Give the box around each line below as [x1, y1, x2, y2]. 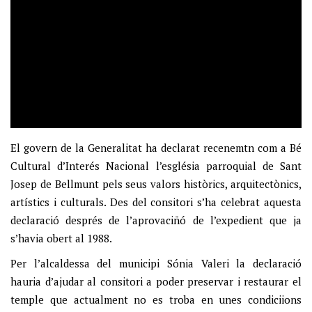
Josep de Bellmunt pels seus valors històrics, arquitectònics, [10, 177, 302, 192]
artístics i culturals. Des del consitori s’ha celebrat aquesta [10, 195, 302, 210]
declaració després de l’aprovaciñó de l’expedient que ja [10, 213, 302, 228]
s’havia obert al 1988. [10, 231, 112, 246]
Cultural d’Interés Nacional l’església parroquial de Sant [10, 159, 302, 173]
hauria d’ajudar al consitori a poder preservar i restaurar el [10, 274, 302, 289]
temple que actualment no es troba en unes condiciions [10, 292, 302, 307]
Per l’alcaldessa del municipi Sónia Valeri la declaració [10, 256, 302, 271]
